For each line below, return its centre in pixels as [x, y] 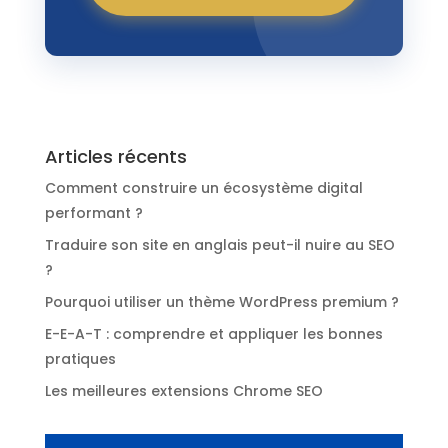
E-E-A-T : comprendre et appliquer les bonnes [213, 334]
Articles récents [115, 157]
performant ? [93, 213]
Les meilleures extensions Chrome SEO [183, 391]
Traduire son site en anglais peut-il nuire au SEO [219, 245]
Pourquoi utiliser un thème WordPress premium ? [221, 302]
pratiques [80, 359]
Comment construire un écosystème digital [203, 188]
